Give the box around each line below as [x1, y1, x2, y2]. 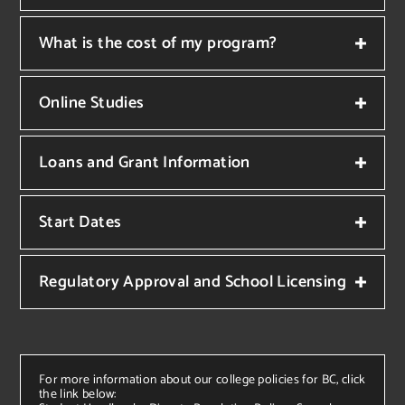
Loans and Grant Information [39, 148, 250, 176]
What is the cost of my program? [39, 29, 278, 57]
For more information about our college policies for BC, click [39, 369, 366, 391]
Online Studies [39, 89, 145, 117]
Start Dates [39, 208, 122, 236]
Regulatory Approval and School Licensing [39, 268, 346, 296]
